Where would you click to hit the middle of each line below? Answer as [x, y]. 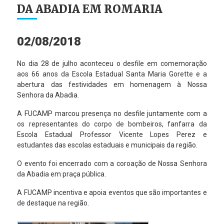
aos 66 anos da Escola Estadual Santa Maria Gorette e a [112, 74]
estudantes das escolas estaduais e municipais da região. [107, 145]
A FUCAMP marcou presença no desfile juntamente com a [112, 113]
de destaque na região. [53, 203]
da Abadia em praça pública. [62, 174]
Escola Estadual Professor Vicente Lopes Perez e [112, 134]
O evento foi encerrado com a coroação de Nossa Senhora [112, 163]
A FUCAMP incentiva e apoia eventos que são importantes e [112, 192]
